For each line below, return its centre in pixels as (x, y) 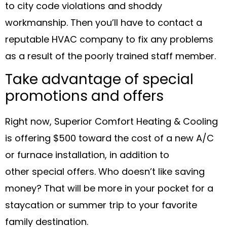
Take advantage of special (99, 80)
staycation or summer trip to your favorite (101, 206)
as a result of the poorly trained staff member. (110, 57)
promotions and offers (84, 97)
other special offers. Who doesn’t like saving (105, 172)
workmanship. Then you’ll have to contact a (104, 23)
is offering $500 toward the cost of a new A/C (109, 139)
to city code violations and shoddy (84, 7)
